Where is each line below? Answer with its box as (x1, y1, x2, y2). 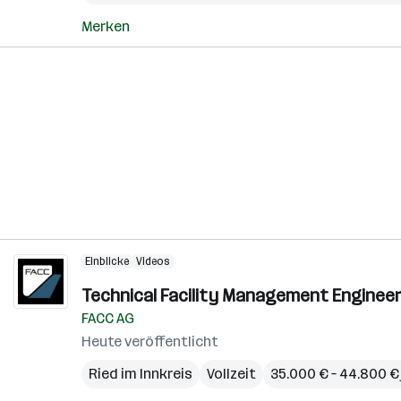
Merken (81, 18, 130, 35)
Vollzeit (207, 365, 256, 382)
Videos (136, 255, 170, 268)
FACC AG (81, 310, 134, 327)
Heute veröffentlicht (81, 333, 218, 350)
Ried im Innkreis (89, 365, 192, 382)
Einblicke (85, 255, 129, 268)
